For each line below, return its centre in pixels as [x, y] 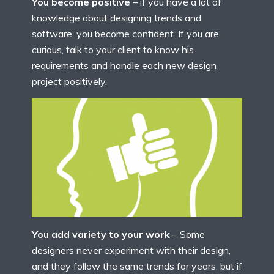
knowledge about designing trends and [117, 18]
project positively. [69, 82]
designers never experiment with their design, [131, 250]
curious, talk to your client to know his [113, 50]
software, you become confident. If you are [125, 34]
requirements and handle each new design [124, 66]
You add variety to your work [101, 235]
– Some [187, 235]
